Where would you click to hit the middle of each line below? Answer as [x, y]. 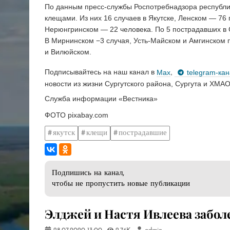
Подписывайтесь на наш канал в [101, 72]
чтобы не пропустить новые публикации [121, 184]
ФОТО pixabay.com [76, 115]
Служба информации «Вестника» [101, 99]
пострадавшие [143, 133]
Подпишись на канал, [88, 174]
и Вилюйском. [68, 52]
